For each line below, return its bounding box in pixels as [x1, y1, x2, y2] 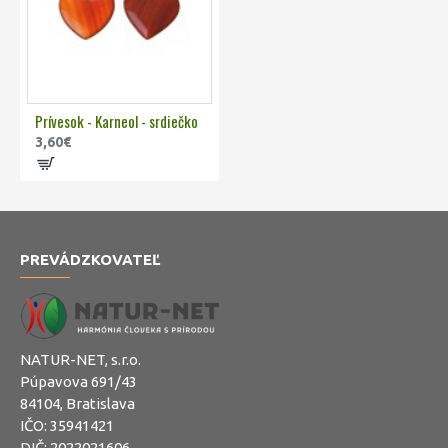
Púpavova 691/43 [20, 373, 137, 390]
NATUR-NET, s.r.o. [20, 351, 141, 368]
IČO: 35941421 [20, 417, 114, 434]
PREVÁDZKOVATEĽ [20, 251, 160, 268]
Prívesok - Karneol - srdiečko [35, 110, 198, 132]
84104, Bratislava [20, 395, 135, 412]
